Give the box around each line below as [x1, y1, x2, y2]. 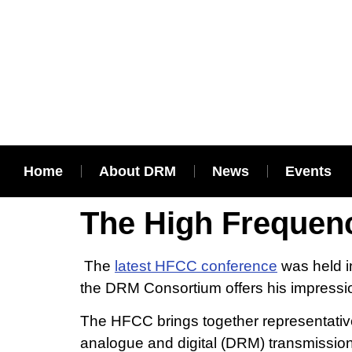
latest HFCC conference [115, 257, 277, 274]
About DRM [99, 163, 176, 179]
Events [285, 163, 335, 179]
